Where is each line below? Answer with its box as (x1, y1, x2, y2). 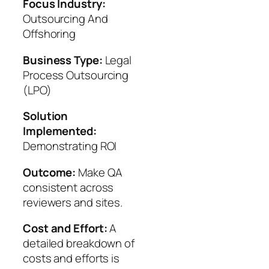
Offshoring (23, 26, 76, 42)
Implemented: (23, 123, 97, 139)
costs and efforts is (23, 250, 119, 267)
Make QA (76, 164, 122, 180)
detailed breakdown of (23, 235, 134, 252)
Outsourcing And (23, 11, 108, 27)
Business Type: (23, 52, 103, 68)
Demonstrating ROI (23, 138, 117, 154)
